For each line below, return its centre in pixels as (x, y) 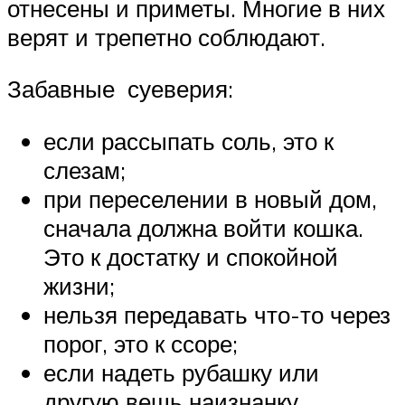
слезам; (85, 170)
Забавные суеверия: (120, 89)
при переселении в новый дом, (210, 199)
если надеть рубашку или (181, 373)
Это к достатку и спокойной (191, 257)
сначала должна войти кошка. (203, 228)
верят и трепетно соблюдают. (166, 37)
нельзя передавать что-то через (217, 315)
